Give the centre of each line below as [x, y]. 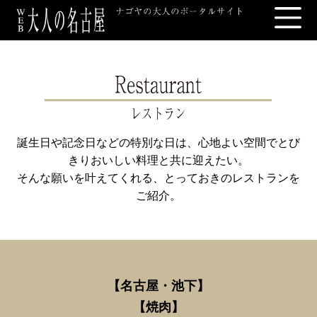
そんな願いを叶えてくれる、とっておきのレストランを [158, 178]
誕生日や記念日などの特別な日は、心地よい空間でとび [158, 143]
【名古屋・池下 [152, 286]
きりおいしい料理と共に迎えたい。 [158, 161]
